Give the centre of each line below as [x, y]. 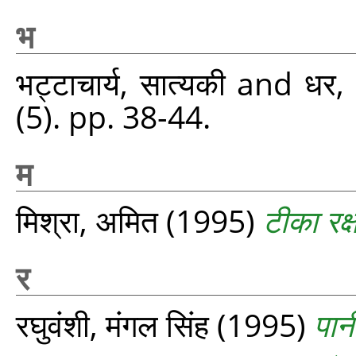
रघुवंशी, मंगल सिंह [112, 325]
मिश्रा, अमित [87, 221]
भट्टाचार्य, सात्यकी [121, 83]
